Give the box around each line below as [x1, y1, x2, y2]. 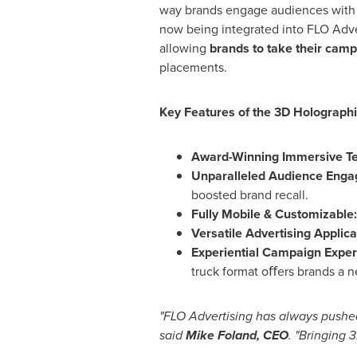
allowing [159, 39, 210, 57]
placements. [159, 58, 227, 76]
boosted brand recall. [190, 186, 308, 204]
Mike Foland [185, 326, 257, 344]
